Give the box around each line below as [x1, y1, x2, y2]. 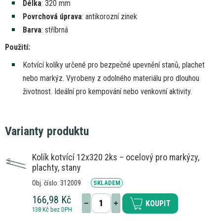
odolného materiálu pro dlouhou [103, 73, 199, 83]
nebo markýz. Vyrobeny [23, 73, 97, 83]
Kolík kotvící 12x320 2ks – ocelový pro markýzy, [32, 151, 199, 162]
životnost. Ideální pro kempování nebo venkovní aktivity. [23, 86, 192, 96]
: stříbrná [41, 25, 68, 35]
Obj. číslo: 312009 [32, 179, 81, 187]
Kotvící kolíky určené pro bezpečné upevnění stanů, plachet [23, 60, 205, 70]
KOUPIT [146, 198, 171, 208]
